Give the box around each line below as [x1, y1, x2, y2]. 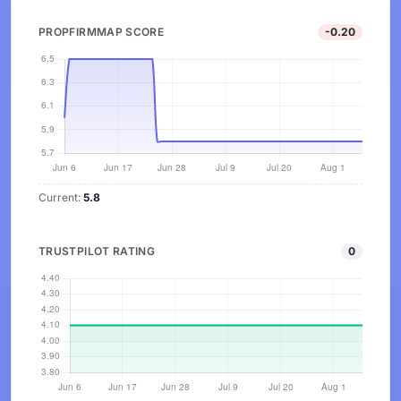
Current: [38, 191, 83, 204]
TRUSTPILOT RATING [38, 244, 156, 258]
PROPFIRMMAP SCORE [38, 25, 165, 38]
